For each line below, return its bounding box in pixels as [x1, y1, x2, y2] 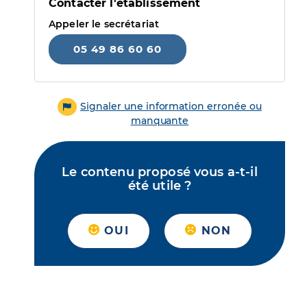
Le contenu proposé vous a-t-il [62, 164, 258, 180]
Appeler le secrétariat [49, 18, 160, 30]
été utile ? [127, 178, 192, 194]
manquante [130, 114, 189, 127]
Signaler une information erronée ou [80, 100, 262, 112]
